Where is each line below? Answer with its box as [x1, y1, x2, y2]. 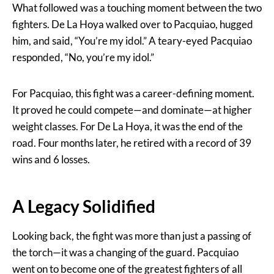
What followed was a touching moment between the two [12, 1, 262, 15]
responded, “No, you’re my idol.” [12, 51, 154, 64]
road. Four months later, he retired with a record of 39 [12, 136, 251, 150]
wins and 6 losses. [12, 153, 90, 166]
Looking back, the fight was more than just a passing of [12, 229, 251, 243]
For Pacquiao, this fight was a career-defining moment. [12, 87, 254, 100]
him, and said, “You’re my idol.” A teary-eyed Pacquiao [12, 34, 252, 48]
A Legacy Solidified [12, 196, 155, 217]
